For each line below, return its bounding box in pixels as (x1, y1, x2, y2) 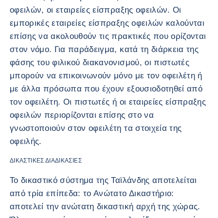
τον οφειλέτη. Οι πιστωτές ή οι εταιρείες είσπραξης (10, 97, 206, 107)
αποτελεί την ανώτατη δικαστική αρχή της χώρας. (10, 201, 200, 211)
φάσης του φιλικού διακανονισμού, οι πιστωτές (10, 57, 189, 67)
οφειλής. (10, 136, 42, 146)
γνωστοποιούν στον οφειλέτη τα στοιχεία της (10, 123, 182, 133)
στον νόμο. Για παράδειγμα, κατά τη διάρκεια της (10, 44, 199, 54)
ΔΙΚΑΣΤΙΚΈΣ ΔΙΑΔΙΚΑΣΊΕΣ (10, 157, 82, 164)
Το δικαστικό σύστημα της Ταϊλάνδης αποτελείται (10, 175, 197, 185)
